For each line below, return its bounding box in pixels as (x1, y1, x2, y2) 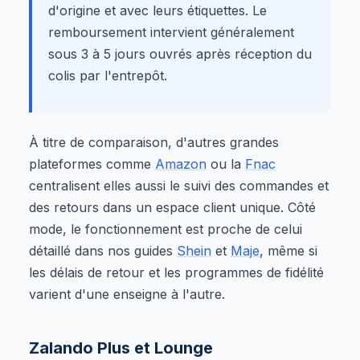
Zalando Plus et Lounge (29, 337, 213, 358)
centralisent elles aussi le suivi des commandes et (29, 177, 329, 194)
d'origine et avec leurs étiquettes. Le (48, 2, 267, 18)
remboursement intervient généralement (48, 23, 294, 40)
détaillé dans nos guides (29, 242, 177, 259)
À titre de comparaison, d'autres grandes (29, 133, 279, 150)
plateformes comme (29, 155, 155, 172)
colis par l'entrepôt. (48, 67, 167, 84)
